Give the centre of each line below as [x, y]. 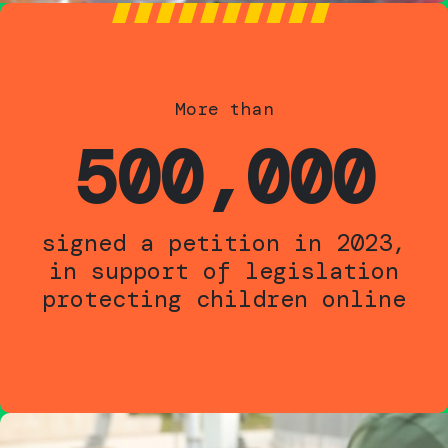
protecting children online [224, 298]
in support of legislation [224, 270]
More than [224, 108]
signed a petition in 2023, [224, 242]
